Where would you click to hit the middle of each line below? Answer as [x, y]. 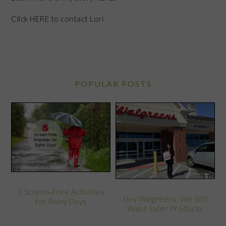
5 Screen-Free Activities [61, 191]
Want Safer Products [165, 209]
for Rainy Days [61, 201]
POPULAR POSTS [113, 83]
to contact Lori [76, 18]
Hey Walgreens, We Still [165, 199]
